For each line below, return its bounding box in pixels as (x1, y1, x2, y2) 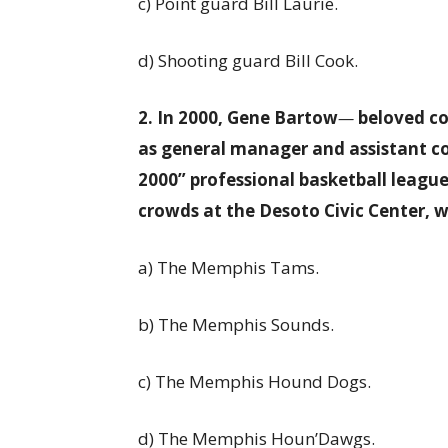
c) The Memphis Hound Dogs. (138, 370, 371, 393)
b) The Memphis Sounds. (138, 313, 334, 336)
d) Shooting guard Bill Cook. (138, 49, 358, 72)
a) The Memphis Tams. (138, 256, 319, 279)
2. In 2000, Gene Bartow (138, 106, 338, 129)
